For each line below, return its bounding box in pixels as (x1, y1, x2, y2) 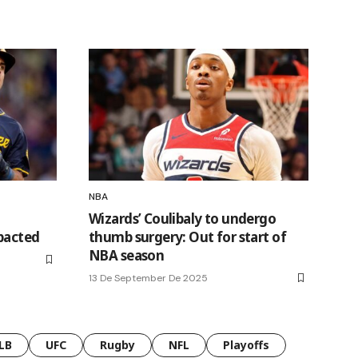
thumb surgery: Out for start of (89, 227, 286, 246)
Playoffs (223, 336, 269, 352)
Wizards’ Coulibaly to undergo (89, 209, 276, 228)
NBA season (89, 245, 165, 265)
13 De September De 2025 (89, 271, 208, 284)
